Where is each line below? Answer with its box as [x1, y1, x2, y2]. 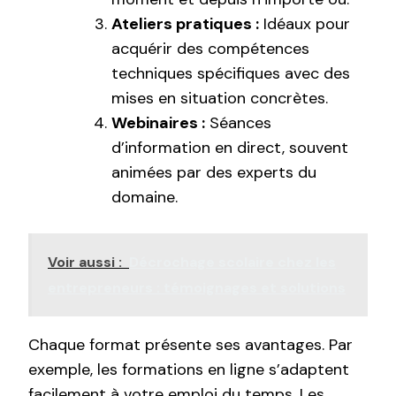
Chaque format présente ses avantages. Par [28, 334, 353, 356]
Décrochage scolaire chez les [129, 253, 336, 272]
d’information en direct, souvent [111, 137, 348, 159]
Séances [205, 112, 271, 134]
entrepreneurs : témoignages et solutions [48, 278, 346, 298]
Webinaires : [111, 112, 205, 134]
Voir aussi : [48, 253, 122, 272]
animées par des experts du [111, 162, 316, 184]
